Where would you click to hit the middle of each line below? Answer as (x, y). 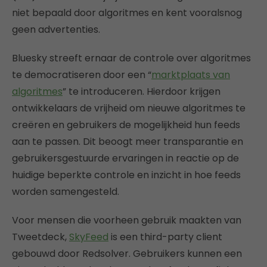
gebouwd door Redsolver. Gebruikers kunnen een (127, 254)
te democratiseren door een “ (82, 75)
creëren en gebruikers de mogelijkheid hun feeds (126, 125)
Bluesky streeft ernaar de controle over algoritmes (131, 58)
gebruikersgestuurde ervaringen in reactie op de (125, 158)
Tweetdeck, (41, 237)
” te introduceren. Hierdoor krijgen (142, 91)
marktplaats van (191, 75)
